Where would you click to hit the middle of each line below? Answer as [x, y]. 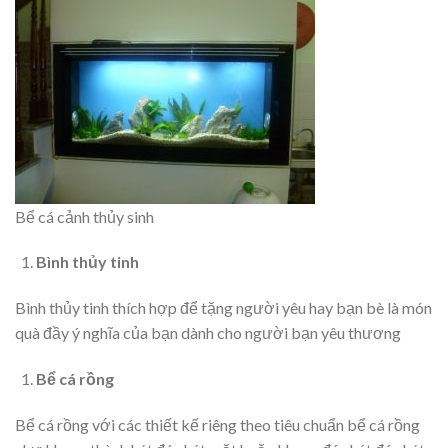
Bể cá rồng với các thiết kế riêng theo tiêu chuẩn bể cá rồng [217, 424]
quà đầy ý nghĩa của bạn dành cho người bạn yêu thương [208, 333]
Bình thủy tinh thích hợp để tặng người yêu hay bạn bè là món [223, 308]
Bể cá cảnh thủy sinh [84, 216]
